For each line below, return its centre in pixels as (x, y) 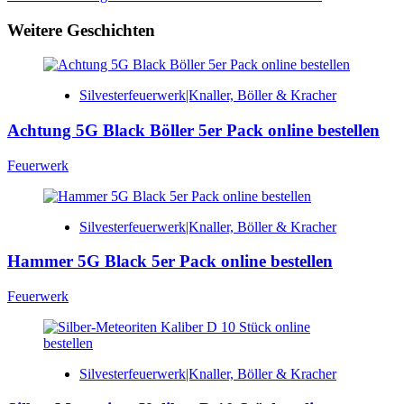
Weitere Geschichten (81, 30)
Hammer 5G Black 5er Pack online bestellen (170, 262)
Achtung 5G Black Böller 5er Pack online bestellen (193, 130)
